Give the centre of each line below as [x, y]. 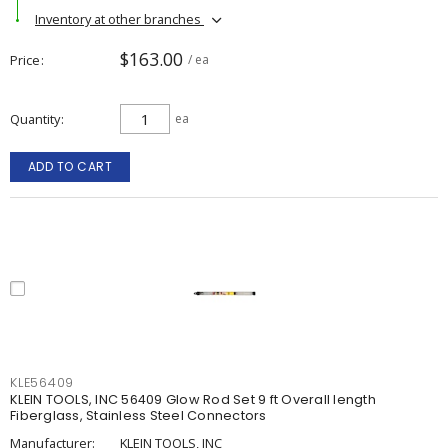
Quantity [35, 119]
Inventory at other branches [119, 18]
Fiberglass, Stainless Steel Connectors [138, 415]
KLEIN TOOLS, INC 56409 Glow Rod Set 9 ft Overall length [193, 399]
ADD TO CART [70, 166]
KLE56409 [42, 382]
